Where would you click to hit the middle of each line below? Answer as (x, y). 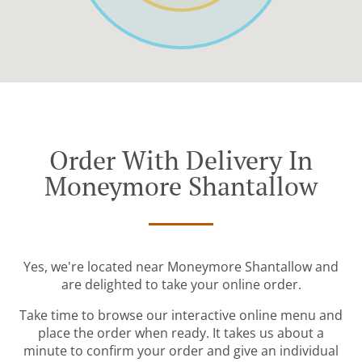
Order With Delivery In (181, 160)
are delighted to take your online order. (181, 285)
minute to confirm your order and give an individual (181, 351)
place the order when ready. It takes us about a (181, 333)
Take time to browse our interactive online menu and (181, 316)
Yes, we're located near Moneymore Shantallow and (181, 267)
